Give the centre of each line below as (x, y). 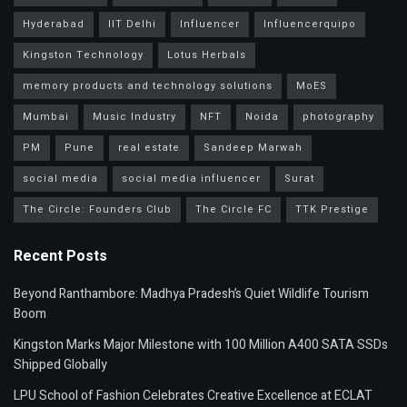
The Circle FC (233, 210)
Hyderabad (54, 25)
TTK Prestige (332, 210)
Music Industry (134, 117)
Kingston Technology (83, 55)
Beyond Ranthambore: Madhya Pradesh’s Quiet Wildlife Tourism (191, 294)
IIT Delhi (132, 25)
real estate (149, 148)
